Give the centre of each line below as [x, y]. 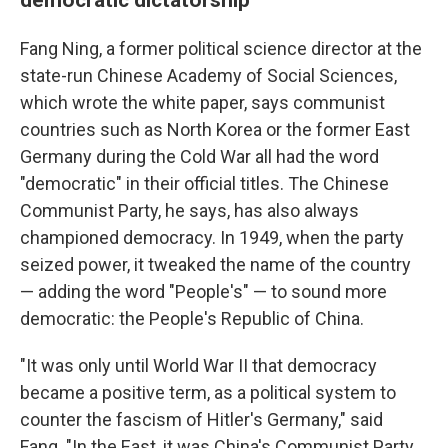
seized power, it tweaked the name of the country [215, 264]
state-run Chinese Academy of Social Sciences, [208, 75]
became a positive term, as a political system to [208, 392]
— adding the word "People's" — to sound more [203, 291]
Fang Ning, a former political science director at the [221, 48]
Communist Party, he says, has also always [189, 210]
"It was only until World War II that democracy [198, 365]
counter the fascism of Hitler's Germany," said [201, 419]
